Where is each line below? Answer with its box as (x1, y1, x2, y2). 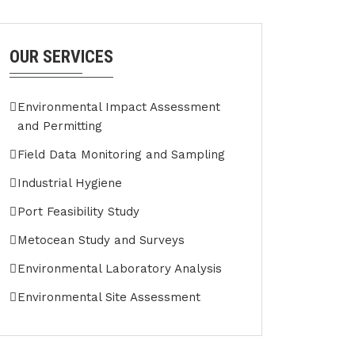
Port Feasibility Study (17, 204, 139, 219)
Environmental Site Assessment (17, 290, 200, 304)
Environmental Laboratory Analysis (17, 261, 222, 276)
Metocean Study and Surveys (17, 233, 185, 247)
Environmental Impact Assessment (17, 100, 220, 114)
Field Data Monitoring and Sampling (17, 147, 225, 162)
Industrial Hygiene (17, 176, 122, 190)
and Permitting (17, 119, 102, 133)
